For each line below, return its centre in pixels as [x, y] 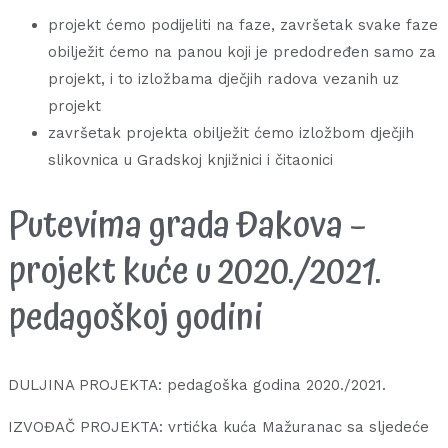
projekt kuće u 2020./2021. [194, 273]
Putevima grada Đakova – [187, 227]
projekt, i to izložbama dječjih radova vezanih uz [223, 79]
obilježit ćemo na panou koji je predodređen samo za [242, 52]
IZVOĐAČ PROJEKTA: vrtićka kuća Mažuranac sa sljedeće [218, 427]
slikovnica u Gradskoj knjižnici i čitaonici [190, 160]
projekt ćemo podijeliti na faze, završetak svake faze [243, 25]
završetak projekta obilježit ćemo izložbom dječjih [231, 133]
